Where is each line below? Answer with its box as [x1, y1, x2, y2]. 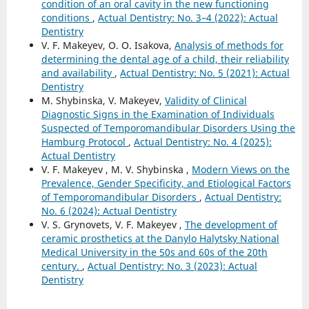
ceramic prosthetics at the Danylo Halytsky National [41, 231, 279, 245]
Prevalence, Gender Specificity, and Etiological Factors [41, 176, 291, 190]
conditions [41, 10, 92, 24]
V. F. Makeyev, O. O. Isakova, [41, 38, 175, 52]
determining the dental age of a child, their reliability [41, 52, 289, 66]
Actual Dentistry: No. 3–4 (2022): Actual [97, 10, 278, 24]
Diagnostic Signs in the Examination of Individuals [41, 107, 275, 121]
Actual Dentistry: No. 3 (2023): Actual [87, 259, 257, 272]
